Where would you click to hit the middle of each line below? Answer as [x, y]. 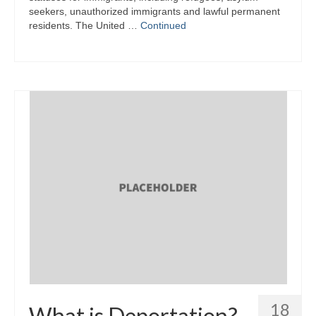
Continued [163, 25]
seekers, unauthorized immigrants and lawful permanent [154, 11]
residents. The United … [85, 25]
